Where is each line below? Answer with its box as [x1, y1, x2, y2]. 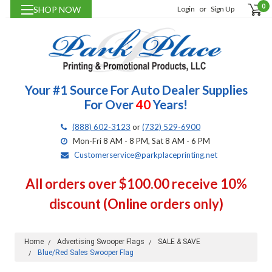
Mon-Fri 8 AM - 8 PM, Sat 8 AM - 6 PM [73, 136, 210, 146]
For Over [84, 97, 136, 112]
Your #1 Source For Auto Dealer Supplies [24, 83, 248, 98]
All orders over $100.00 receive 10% [25, 175, 247, 192]
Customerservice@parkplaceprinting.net [74, 150, 217, 160]
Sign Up [211, 4, 235, 13]
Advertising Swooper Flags [56, 237, 144, 246]
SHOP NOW [33, 4, 81, 15]
